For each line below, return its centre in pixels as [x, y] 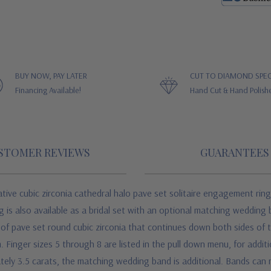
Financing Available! [48, 90]
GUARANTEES [235, 152]
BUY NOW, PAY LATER [51, 76]
